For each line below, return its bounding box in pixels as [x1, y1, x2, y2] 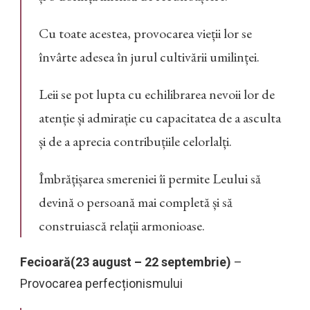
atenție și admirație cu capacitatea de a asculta [39, 109, 281, 127]
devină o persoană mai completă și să [39, 193, 232, 212]
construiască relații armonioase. [39, 217, 205, 235]
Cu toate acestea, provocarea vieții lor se [39, 24, 252, 43]
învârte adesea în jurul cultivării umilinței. [39, 48, 259, 66]
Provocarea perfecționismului [20, 276, 183, 291]
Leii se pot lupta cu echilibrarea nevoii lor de [39, 85, 275, 104]
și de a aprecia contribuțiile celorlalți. [39, 132, 232, 151]
